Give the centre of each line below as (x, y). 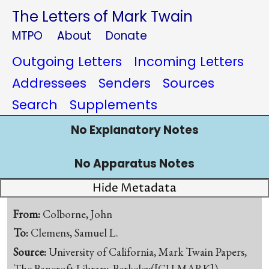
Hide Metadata (134, 188)
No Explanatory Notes (134, 130)
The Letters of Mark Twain (102, 17)
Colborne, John (78, 214)
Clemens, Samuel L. (75, 233)
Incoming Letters (189, 62)
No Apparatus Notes (134, 164)
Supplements (113, 105)
